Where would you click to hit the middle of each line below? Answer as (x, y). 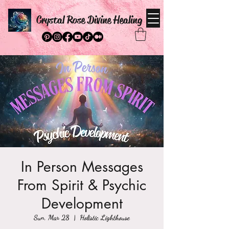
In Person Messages (82, 167)
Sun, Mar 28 (52, 218)
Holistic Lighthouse (105, 218)
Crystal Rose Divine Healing (89, 20)
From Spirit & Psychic (82, 185)
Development (82, 204)
